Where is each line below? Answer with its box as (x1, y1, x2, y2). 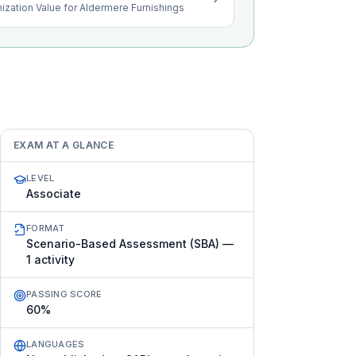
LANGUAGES (26, 339, 85, 350)
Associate (26, 187, 81, 200)
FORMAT (26, 222, 65, 234)
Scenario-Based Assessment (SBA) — (26, 237, 234, 250)
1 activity (26, 253, 75, 266)
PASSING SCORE (26, 288, 103, 300)
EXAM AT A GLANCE (14, 139, 114, 151)
